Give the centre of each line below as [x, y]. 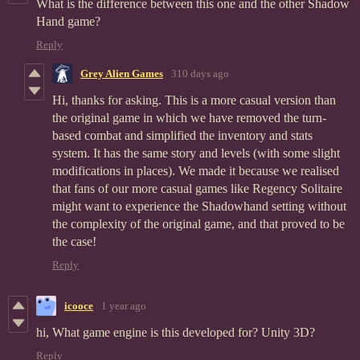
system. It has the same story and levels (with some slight [196, 153]
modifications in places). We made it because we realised [196, 171]
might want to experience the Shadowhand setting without [199, 207]
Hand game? [68, 22]
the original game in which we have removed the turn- [189, 118]
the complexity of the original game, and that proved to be [198, 224]
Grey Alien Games [122, 73]
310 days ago [200, 73]
